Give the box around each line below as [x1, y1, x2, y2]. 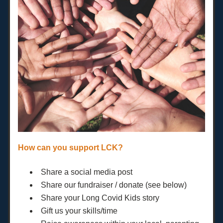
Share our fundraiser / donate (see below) [41, 181, 187, 189]
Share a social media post [41, 168, 132, 176]
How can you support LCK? [18, 143, 123, 152]
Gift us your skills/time [41, 207, 117, 215]
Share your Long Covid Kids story [41, 194, 159, 202]
